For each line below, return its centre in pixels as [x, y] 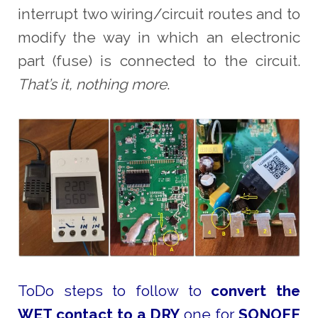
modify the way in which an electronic [159, 37]
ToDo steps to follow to [114, 291]
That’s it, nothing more [92, 84]
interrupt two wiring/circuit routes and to [159, 13]
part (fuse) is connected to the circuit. [159, 60]
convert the [256, 291]
